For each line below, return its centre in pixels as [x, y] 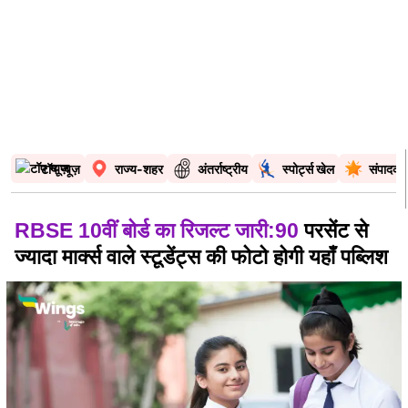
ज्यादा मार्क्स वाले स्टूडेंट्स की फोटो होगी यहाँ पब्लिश [201, 257]
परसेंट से [333, 231]
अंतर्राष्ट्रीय [223, 168]
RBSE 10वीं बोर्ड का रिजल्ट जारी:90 [157, 231]
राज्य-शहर [139, 168]
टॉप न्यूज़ [61, 168]
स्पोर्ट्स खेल [308, 168]
